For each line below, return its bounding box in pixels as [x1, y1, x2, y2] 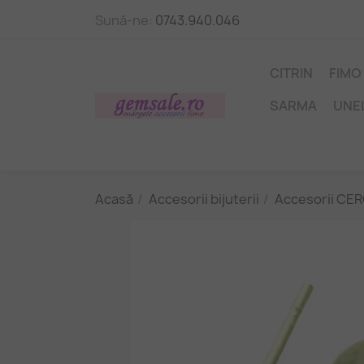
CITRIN [270, 64, 313, 82]
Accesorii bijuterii [149, 190, 259, 208]
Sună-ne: [95, 11, 155, 29]
